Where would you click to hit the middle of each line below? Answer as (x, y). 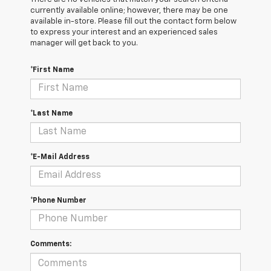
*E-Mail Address (60, 157)
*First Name (52, 70)
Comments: (51, 244)
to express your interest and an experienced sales (124, 32)
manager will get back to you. (84, 43)
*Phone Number (58, 201)
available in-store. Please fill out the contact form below (133, 21)
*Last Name (51, 113)
